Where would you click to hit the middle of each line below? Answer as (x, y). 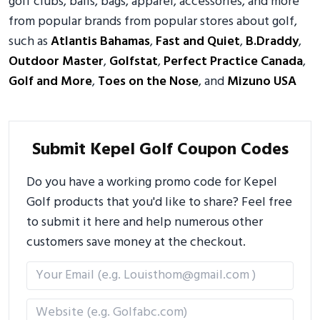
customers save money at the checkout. (136, 242)
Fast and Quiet (198, 42)
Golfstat (134, 62)
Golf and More (50, 82)
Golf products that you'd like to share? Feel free (159, 202)
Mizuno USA (262, 82)
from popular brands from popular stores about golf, (153, 22)
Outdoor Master (56, 62)
